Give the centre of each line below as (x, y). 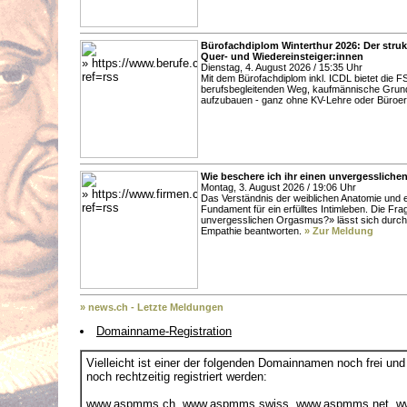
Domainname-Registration (164, 332)
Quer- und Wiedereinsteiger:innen (282, 56)
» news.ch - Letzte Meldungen (152, 307)
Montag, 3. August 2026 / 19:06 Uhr (278, 187)
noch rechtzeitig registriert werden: (177, 377)
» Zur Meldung (339, 230)
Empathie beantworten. (253, 230)
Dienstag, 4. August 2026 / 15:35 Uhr (282, 67)
